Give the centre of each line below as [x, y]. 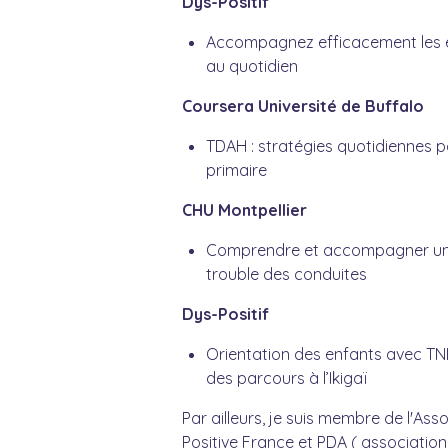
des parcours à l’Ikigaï [287, 378]
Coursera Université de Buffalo [303, 106]
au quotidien [254, 66]
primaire [237, 170]
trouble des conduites [289, 274]
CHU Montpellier [245, 210]
